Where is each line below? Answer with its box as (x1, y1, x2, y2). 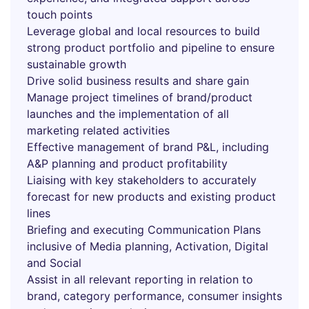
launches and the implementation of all (27, 107, 229, 121)
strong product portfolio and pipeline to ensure (27, 41, 275, 54)
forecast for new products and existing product (27, 190, 276, 203)
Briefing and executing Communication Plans (27, 223, 261, 237)
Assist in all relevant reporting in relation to (27, 272, 253, 286)
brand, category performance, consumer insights (27, 289, 282, 303)
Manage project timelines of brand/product (27, 90, 252, 104)
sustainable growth (27, 57, 126, 71)
